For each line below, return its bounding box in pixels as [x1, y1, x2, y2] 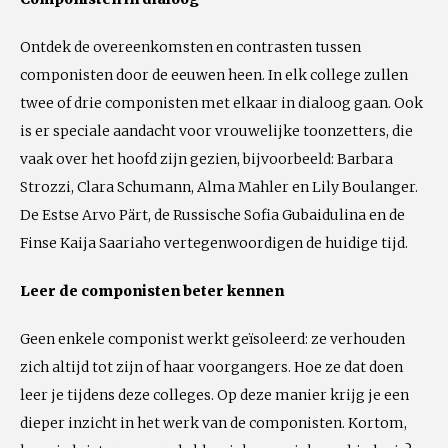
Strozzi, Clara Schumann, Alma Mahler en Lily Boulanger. [20, 178, 418, 196]
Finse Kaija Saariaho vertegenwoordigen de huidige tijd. [20, 234, 408, 252]
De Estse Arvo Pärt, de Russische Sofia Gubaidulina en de [20, 206, 405, 224]
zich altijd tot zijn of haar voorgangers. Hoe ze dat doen [20, 358, 403, 376]
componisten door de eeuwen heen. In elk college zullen [20, 66, 408, 84]
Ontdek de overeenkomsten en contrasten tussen [20, 38, 361, 56]
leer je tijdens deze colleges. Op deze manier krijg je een [20, 386, 409, 404]
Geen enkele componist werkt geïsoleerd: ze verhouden [20, 330, 405, 348]
